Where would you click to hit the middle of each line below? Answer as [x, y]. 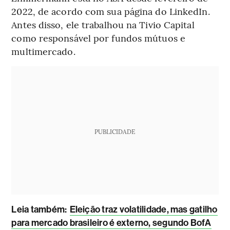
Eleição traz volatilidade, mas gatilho [143, 209]
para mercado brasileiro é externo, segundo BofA [111, 223]
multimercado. [43, 51]
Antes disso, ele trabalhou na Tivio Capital [103, 24]
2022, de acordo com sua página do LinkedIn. [111, 11]
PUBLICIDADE [115, 131]
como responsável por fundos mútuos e [98, 37]
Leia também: [40, 209]
